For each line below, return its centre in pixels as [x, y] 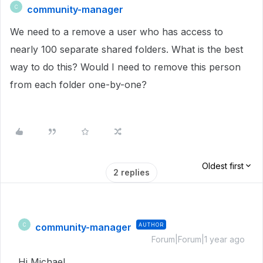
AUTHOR [151, 225]
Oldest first [223, 166]
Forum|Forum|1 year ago [198, 239]
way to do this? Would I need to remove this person [125, 67]
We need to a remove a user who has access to [117, 32]
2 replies [131, 172]
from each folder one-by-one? [78, 85]
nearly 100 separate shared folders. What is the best [127, 49]
